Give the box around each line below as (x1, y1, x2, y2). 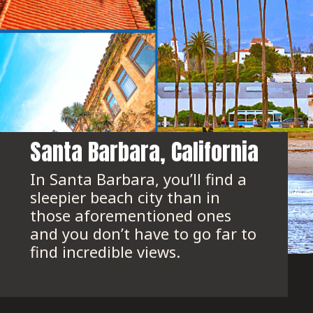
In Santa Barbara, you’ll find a (30, 169, 247, 190)
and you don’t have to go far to (30, 224, 257, 245)
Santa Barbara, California (30, 134, 259, 169)
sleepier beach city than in (30, 187, 221, 208)
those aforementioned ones (30, 205, 232, 226)
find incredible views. (30, 242, 181, 263)
